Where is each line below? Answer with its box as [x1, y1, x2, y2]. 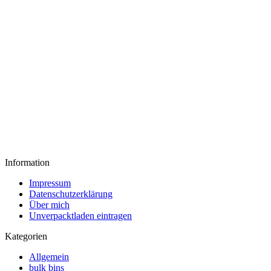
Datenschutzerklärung [29, 189, 113, 200]
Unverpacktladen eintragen [29, 211, 132, 221]
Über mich [29, 200, 70, 211]
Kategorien [5, 231, 47, 242]
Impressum [29, 178, 71, 189]
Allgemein [29, 252, 69, 263]
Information [5, 157, 50, 168]
